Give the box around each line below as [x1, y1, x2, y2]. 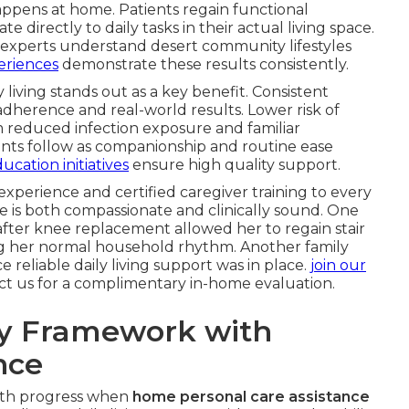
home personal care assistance [132, 388, 370, 405]
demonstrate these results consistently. [58, 56, 349, 73]
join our [310, 257, 366, 274]
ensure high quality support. [129, 156, 341, 173]
